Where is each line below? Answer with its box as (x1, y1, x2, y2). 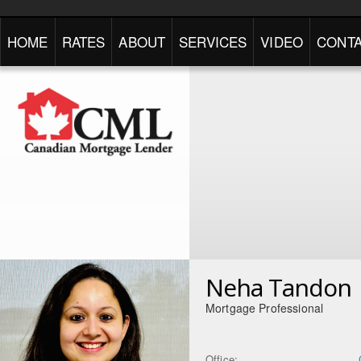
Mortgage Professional (205, 300, 324, 316)
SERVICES (179, 31, 247, 52)
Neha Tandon (205, 271, 351, 304)
